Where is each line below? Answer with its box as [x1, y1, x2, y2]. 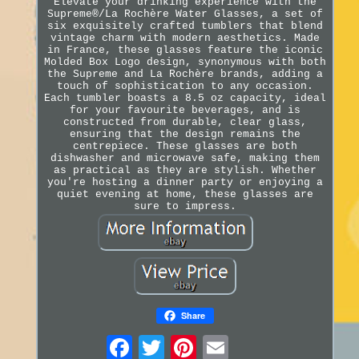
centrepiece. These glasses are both [72, 140, 297, 153]
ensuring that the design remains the [69, 128, 301, 141]
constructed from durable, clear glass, [63, 116, 307, 129]
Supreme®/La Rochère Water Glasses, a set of [46, 8, 323, 21]
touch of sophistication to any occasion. [56, 80, 313, 93]
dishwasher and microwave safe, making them [50, 152, 320, 165]
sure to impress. [133, 200, 236, 213]
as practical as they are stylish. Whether [53, 164, 317, 177]
